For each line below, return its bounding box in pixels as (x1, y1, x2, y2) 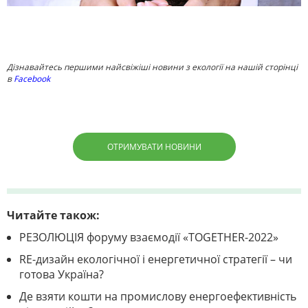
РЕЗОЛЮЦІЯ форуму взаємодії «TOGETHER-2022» (19, 229, 278, 245)
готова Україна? (19, 266, 104, 282)
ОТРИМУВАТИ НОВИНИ (107, 140, 201, 153)
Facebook (14, 72, 50, 85)
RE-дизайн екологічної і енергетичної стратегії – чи (19, 251, 292, 267)
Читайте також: (7, 207, 100, 223)
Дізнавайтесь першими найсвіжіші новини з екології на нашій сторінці (7, 60, 298, 73)
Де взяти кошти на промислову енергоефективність (19, 288, 296, 304)
